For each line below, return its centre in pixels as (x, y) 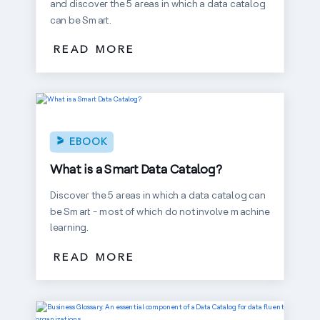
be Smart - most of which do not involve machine (160, 211)
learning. (69, 227)
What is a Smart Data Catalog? (136, 169)
